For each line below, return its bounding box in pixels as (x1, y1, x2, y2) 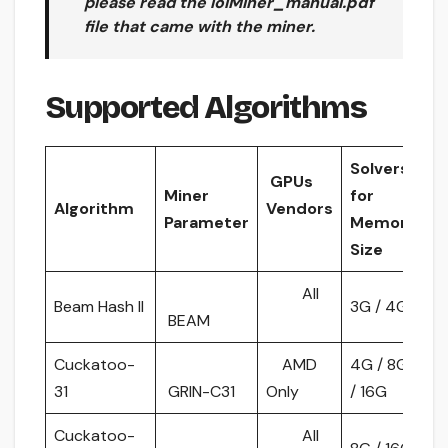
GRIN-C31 (164, 380, 235, 402)
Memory (350, 211, 417, 233)
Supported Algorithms (45, 87, 366, 127)
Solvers (350, 157, 409, 179)
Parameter (164, 211, 249, 233)
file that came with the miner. (84, 15, 315, 37)
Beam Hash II (54, 295, 144, 317)
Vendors (266, 197, 333, 219)
